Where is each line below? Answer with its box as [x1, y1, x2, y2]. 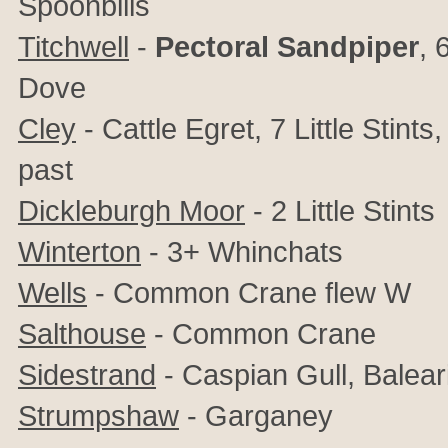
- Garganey [179, 399, 333, 432]
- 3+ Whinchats [141, 235, 343, 268]
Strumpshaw [18, 399, 179, 432]
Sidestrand [18, 358, 156, 391]
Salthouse [18, 317, 146, 350]
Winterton [18, 235, 141, 268]
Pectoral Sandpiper [155, 30, 419, 63]
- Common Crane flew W [87, 276, 411, 309]
